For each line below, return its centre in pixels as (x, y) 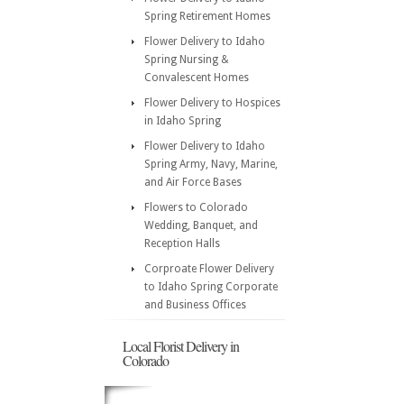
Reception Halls (182, 243)
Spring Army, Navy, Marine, (211, 164)
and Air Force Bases (193, 182)
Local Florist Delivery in (181, 346)
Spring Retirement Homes (207, 16)
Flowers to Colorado (196, 207)
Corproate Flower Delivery (209, 269)
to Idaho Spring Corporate (211, 287)
